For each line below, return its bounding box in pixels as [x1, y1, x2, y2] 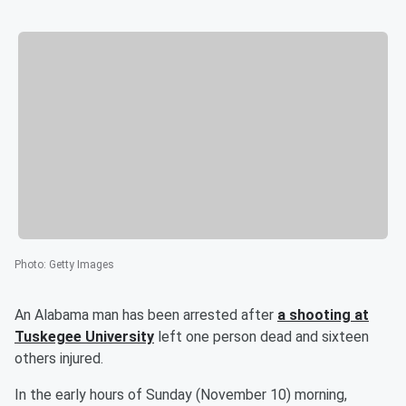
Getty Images [49, 258, 114, 272]
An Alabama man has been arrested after [14, 306, 277, 324]
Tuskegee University [14, 328, 154, 346]
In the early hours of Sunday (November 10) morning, [14, 386, 347, 404]
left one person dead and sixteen [154, 328, 369, 346]
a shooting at [277, 306, 369, 324]
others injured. [14, 350, 103, 368]
